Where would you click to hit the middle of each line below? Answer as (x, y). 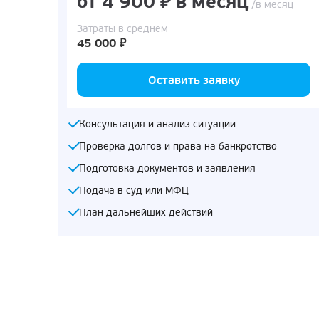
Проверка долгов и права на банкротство (178, 146)
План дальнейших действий (146, 212)
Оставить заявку (194, 80)
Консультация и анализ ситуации (157, 124)
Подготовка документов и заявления (167, 168)
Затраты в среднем (122, 28)
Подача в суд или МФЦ (134, 190)
